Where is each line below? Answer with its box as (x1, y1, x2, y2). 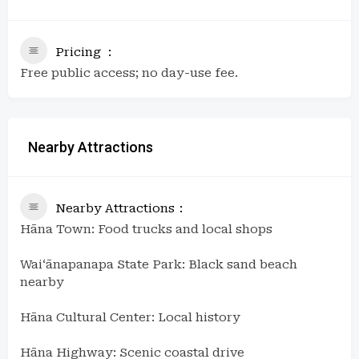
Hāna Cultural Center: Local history (20, 309, 240, 325)
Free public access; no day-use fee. (20, 65, 238, 80)
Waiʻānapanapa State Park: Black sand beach (20, 256, 297, 272)
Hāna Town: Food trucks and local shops (20, 221, 272, 236)
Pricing (55, 44, 101, 59)
